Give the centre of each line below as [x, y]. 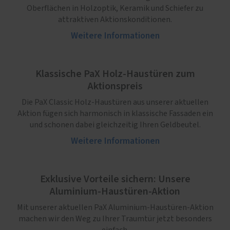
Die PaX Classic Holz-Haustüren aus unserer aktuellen [115, 102]
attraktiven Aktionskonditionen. [115, 20]
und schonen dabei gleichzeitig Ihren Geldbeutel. [115, 125]
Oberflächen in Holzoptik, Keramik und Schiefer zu [115, 8]
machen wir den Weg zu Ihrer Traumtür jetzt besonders [115, 219]
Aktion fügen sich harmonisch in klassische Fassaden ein [115, 114]
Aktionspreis [115, 87]
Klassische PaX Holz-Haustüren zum [115, 74]
